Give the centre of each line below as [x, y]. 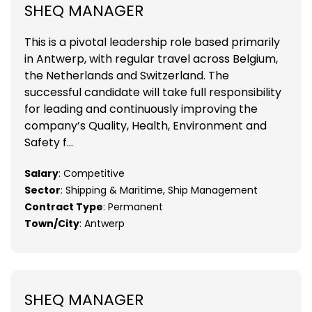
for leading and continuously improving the [141, 109]
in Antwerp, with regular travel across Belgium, [151, 58]
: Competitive [92, 173]
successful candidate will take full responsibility [153, 92]
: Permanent [133, 206]
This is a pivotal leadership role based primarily [152, 42]
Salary [41, 173]
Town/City [52, 223]
